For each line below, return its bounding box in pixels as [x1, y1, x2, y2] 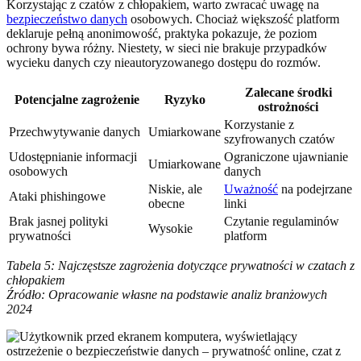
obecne [148, 197, 185, 211]
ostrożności [258, 100, 318, 114]
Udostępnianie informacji [9, 150, 137, 164]
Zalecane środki [244, 85, 332, 100]
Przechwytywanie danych [9, 125, 140, 139]
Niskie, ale [148, 182, 202, 197]
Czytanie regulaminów [224, 214, 339, 229]
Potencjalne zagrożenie [15, 93, 139, 107]
